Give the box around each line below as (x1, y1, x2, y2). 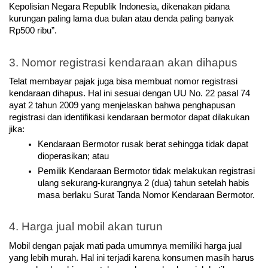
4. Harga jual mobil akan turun (9, 220, 163, 233)
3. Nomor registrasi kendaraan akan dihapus (9, 56, 237, 69)
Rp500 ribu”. (9, 26, 57, 36)
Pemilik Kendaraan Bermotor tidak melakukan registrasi (38, 166, 255, 176)
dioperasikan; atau (38, 151, 109, 162)
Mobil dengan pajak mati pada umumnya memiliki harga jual (9, 240, 242, 251)
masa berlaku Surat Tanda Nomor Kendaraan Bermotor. (38, 190, 255, 200)
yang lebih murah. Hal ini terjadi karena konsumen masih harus (9, 252, 254, 263)
